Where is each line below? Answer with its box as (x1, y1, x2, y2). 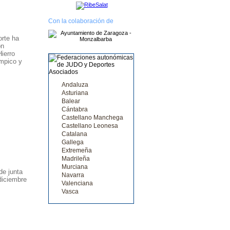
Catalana (61, 130, 87, 138)
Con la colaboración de (48, 17, 113, 25)
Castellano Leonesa (61, 122, 118, 130)
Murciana (61, 163, 88, 171)
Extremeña (61, 147, 92, 155)
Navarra (61, 171, 84, 179)
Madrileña (61, 155, 90, 163)
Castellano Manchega (61, 114, 123, 122)
